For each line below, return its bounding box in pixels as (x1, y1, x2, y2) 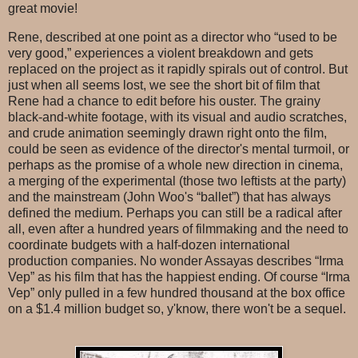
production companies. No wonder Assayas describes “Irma (8, 253, 344, 268)
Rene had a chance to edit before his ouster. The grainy (8, 93, 320, 108)
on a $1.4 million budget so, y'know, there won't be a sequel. (8, 301, 346, 316)
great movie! (8, 2, 78, 16)
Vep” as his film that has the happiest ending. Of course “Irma (8, 269, 350, 284)
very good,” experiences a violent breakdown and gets (8, 46, 313, 60)
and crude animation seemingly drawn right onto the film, (8, 125, 327, 140)
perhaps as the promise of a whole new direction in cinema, (8, 157, 343, 172)
